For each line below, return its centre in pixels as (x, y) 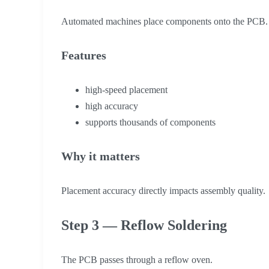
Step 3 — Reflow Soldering (144, 225)
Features (84, 56)
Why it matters (101, 156)
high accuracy (112, 106)
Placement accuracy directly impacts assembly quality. (163, 191)
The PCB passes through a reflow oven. (137, 260)
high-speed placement (126, 89)
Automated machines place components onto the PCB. (165, 21)
